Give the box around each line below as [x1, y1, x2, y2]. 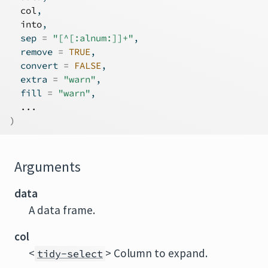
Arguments [14, 158, 81, 176]
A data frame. [29, 203, 95, 217]
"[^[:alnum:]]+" [53, 32, 133, 44]
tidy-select [37, 247, 103, 260]
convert [10, 60, 63, 71]
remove [10, 46, 58, 57]
